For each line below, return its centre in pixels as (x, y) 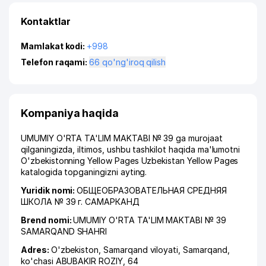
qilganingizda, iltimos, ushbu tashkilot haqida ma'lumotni (131, 149)
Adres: (36, 250)
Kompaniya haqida (70, 113)
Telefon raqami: (55, 62)
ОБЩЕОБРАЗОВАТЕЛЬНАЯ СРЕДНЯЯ (152, 190)
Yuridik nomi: (49, 190)
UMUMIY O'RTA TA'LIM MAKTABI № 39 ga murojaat (122, 138)
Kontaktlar (46, 21)
